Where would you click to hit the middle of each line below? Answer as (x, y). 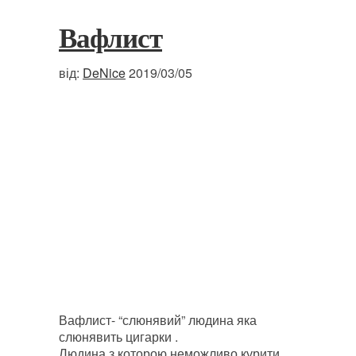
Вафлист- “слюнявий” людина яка (158, 320)
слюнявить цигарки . (118, 337)
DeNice (104, 73)
